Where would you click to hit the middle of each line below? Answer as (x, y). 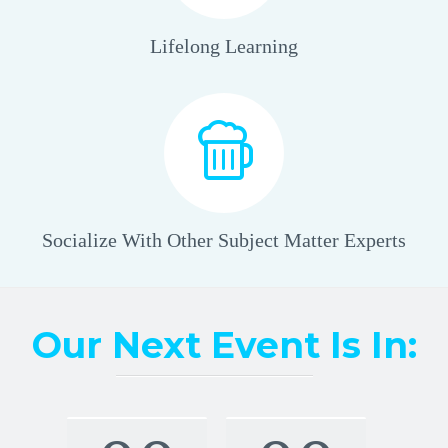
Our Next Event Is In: (224, 345)
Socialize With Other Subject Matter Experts (224, 240)
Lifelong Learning (224, 46)
